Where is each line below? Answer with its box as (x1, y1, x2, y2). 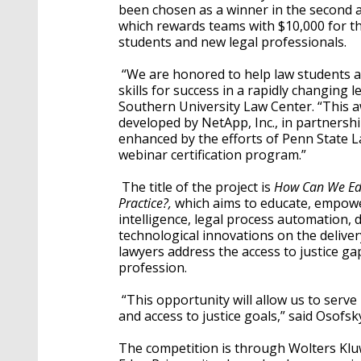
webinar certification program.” (118, 146, 306, 164)
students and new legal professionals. (118, 33, 346, 51)
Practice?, (118, 194, 175, 212)
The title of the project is (118, 178, 274, 196)
